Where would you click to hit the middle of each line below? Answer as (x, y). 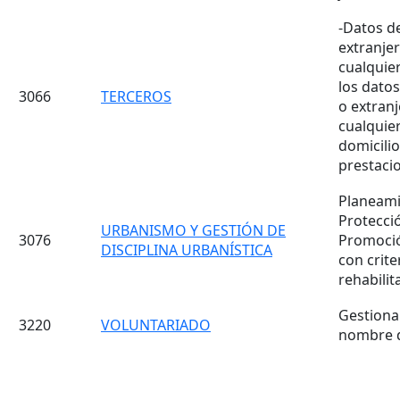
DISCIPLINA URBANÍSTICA (187, 250)
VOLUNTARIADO (156, 325)
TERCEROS (136, 96)
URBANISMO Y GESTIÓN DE (193, 230)
